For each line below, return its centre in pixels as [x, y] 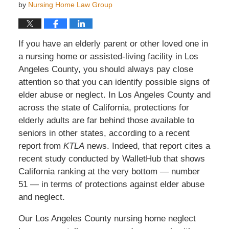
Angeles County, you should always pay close [106, 69]
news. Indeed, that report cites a [148, 146]
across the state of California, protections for [104, 107]
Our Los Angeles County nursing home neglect [107, 218]
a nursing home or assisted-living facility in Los [108, 56]
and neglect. [43, 197]
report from [41, 146]
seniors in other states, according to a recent [104, 133]
